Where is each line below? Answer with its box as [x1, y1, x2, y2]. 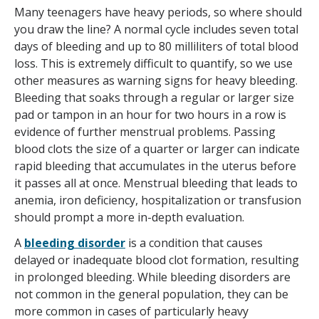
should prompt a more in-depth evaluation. [14, 209, 244, 226]
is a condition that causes [125, 235, 263, 251]
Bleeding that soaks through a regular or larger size [14, 90, 294, 106]
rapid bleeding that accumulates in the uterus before [14, 158, 296, 174]
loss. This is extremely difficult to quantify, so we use [14, 56, 293, 72]
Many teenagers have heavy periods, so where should [14, 4, 302, 21]
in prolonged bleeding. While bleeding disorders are [14, 269, 291, 286]
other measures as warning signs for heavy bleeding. [14, 73, 298, 89]
